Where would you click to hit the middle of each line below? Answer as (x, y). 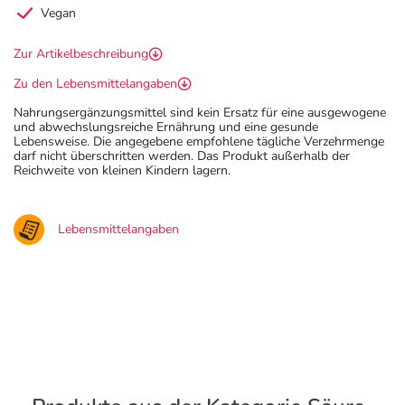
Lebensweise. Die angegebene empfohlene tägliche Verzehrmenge (199, 141)
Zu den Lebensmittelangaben (95, 84)
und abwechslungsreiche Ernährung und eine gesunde (166, 127)
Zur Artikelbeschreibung (81, 54)
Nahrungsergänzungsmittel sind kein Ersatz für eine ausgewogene (200, 113)
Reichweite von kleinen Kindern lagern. (122, 170)
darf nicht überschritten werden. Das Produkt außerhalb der (182, 156)
